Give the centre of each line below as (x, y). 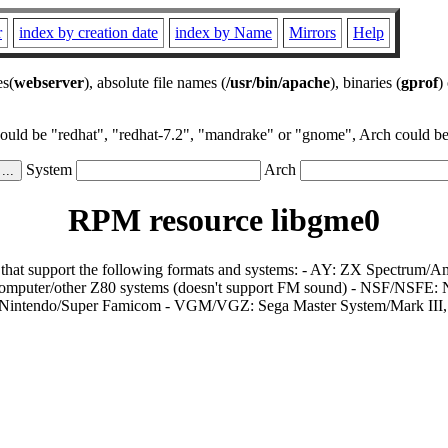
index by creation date (88, 32)
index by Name (223, 32)
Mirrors (312, 32)
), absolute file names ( (155, 82)
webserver (49, 82)
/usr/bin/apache (278, 82)
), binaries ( (365, 82)
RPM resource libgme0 (224, 220)
